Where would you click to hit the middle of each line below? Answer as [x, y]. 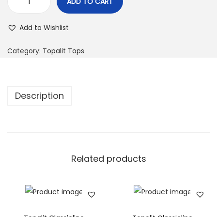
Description [39, 96]
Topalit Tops [63, 51]
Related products [108, 159]
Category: [25, 51]
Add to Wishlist [44, 28]
